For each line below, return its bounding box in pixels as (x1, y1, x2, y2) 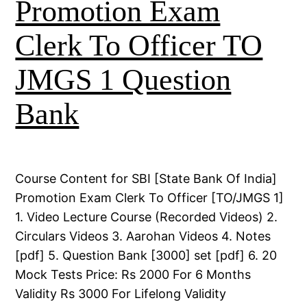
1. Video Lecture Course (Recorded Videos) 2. (15, 209, 278, 224)
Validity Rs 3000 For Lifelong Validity (15, 286, 227, 301)
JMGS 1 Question (15, 63, 232, 97)
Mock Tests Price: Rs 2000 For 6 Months (15, 267, 251, 282)
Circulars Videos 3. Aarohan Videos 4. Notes (15, 228, 271, 243)
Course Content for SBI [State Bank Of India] (15, 171, 278, 186)
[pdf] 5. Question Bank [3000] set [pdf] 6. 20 (15, 247, 278, 262)
